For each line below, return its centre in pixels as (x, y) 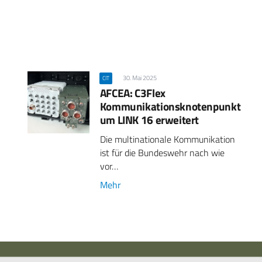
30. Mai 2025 (140, 77)
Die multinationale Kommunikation (167, 139)
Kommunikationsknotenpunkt (170, 106)
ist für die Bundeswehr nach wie (162, 152)
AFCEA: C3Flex (132, 92)
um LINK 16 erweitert (149, 119)
